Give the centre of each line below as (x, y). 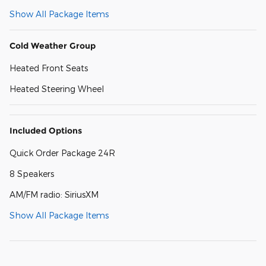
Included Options (46, 131)
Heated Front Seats (49, 68)
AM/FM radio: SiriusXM (54, 195)
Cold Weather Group (53, 46)
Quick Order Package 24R (62, 153)
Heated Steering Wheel (57, 89)
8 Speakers (32, 174)
